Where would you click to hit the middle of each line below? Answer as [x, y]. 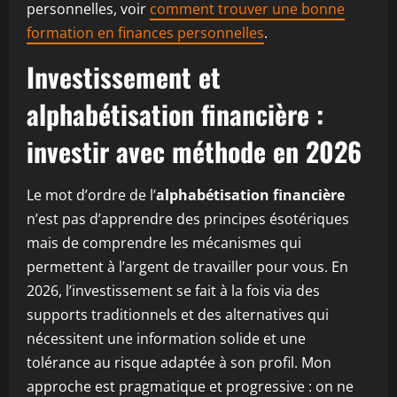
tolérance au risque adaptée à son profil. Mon [179, 362]
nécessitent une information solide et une [166, 339]
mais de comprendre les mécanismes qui [164, 243]
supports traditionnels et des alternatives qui [178, 315]
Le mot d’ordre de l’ [91, 195]
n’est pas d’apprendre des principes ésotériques [188, 219]
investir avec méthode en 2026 [194, 151]
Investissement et [124, 77]
